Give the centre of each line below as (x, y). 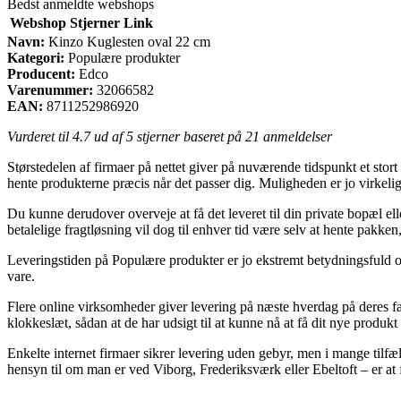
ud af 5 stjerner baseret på (168, 136)
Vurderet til (40, 136)
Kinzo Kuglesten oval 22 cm (128, 41)
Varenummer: (50, 90)
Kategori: (36, 57)
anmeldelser (296, 136)
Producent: (41, 73)
